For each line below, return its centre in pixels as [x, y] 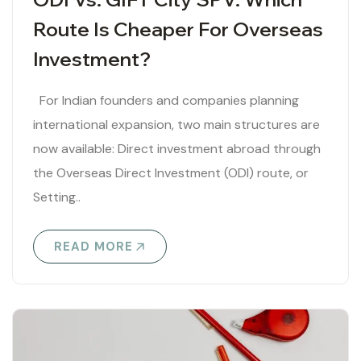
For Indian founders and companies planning [166, 101]
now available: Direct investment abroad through [177, 149]
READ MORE [93, 247]
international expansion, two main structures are [176, 125]
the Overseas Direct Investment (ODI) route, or [171, 173]
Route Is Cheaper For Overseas [178, 29]
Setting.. [57, 197]
